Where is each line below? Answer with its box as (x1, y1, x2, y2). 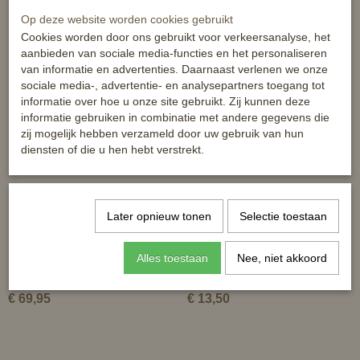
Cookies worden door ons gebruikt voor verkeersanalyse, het (21, 31, 330, 43)
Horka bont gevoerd (186, 268, 288, 281)
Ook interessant (8, 73, 109, 89)
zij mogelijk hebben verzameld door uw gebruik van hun (21, 127, 304, 140)
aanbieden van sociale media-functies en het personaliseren (21, 47, 327, 59)
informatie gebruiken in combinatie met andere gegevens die (21, 111, 329, 124)
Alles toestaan (136, 252, 208, 264)
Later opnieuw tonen (106, 210, 211, 223)
